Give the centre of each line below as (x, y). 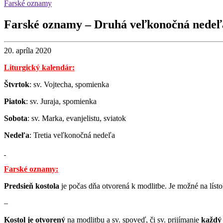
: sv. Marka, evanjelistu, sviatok (77, 118)
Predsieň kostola (32, 186)
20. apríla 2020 (28, 50)
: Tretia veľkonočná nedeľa (72, 135)
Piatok (15, 101)
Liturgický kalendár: (39, 67)
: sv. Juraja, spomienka (61, 101)
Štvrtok (17, 84)
